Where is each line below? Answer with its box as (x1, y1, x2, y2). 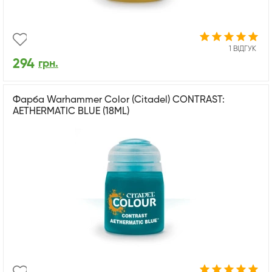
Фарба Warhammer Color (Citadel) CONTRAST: (13, 95, 225, 105)
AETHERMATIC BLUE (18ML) (13, 106, 129, 117)
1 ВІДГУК (229, 45, 256, 53)
